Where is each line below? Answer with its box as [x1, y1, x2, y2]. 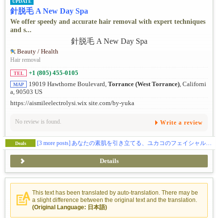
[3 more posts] [37, 140, 71, 147]
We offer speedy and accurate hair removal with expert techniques [10, 18, 205, 26]
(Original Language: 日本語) [32, 204, 107, 211]
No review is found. [15, 118, 61, 126]
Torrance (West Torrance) [108, 80, 180, 88]
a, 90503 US [10, 88, 42, 95]
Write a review [160, 119, 203, 127]
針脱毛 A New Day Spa [10, 7, 88, 16]
